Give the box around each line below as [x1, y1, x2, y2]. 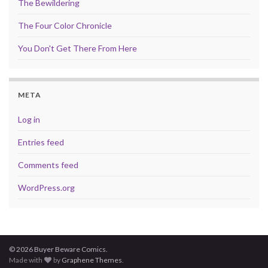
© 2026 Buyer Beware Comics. [9, 244, 108, 254]
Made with [9, 255, 44, 264]
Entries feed [18, 136, 64, 147]
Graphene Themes [62, 255, 123, 264]
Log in [18, 114, 40, 124]
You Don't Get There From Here [18, 42, 137, 53]
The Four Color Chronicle [18, 20, 112, 31]
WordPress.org [18, 182, 75, 193]
